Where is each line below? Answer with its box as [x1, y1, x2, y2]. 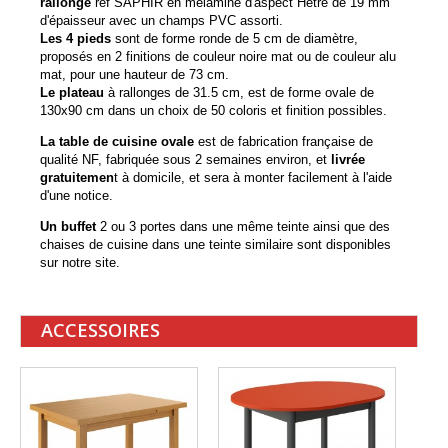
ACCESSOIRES [41, 317, 160, 342]
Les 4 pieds [40, 30, 111, 46]
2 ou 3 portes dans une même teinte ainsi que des [96, 218, 390, 234]
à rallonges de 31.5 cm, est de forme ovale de [104, 84, 374, 100]
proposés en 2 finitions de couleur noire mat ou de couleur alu [40, 48, 396, 64]
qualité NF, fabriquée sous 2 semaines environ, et [40, 151, 331, 167]
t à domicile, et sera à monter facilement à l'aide [114, 169, 392, 185]
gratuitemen [40, 169, 114, 185]
